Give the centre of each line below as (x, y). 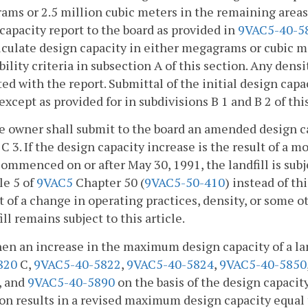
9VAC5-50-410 (185, 183)
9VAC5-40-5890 (71, 282)
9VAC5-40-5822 (77, 264)
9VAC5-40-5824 (170, 264)
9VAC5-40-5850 (263, 264)
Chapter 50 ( (109, 183)
